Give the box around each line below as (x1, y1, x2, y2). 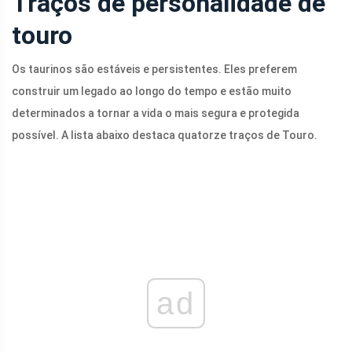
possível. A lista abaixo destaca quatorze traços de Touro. (12, 129, 317, 142)
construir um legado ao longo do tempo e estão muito (12, 85, 291, 98)
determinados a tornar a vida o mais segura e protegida (12, 107, 299, 120)
